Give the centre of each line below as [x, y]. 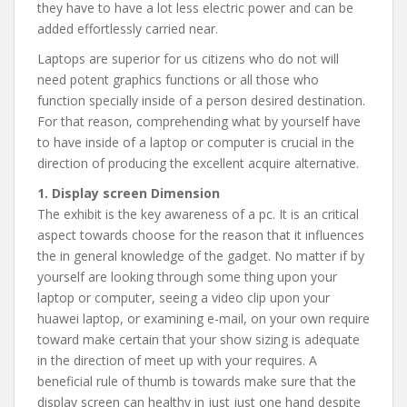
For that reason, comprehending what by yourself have [199, 121]
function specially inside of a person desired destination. [201, 100]
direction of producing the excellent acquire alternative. [198, 163]
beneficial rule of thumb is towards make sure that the [197, 381]
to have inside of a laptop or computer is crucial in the [196, 142]
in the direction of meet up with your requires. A [177, 360]
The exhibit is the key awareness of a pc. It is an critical [198, 214]
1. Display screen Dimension [129, 193]
